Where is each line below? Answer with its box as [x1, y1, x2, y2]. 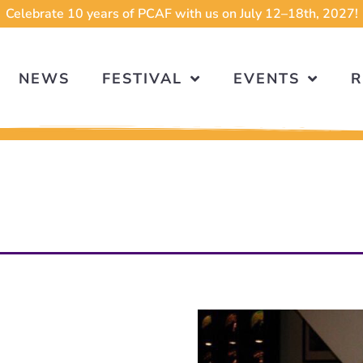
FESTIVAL [102, 69, 182, 89]
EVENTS [233, 69, 300, 89]
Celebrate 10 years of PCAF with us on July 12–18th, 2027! [5, 5, 358, 23]
